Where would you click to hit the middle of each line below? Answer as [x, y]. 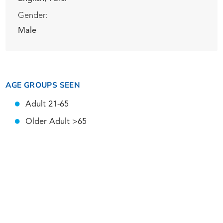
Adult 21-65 [47, 104]
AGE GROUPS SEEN [43, 85]
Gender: [32, 16]
